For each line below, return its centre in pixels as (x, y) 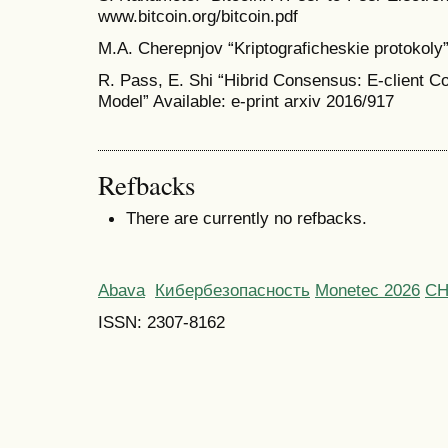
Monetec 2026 (367, 289)
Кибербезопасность (232, 289)
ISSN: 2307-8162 (161, 321)
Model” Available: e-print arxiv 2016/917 (246, 101)
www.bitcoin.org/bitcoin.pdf (198, 15)
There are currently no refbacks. (246, 218)
